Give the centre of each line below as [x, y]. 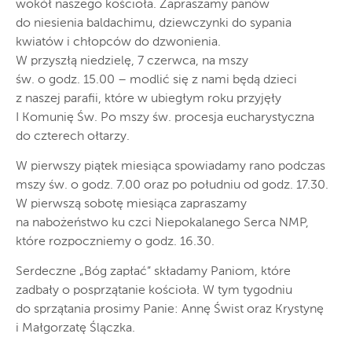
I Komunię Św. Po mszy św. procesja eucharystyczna [165, 118]
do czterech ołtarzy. [73, 137]
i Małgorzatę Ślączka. [75, 328]
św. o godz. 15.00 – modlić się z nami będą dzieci [156, 80]
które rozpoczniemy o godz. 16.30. [115, 242]
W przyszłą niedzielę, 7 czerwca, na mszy [132, 61]
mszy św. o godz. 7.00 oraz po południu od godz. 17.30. [172, 185]
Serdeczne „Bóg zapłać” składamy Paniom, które [153, 272]
